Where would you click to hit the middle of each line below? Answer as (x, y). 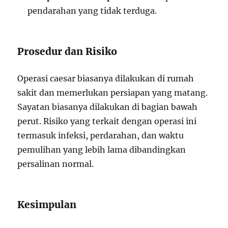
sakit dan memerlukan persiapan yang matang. (113, 93)
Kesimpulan (47, 205)
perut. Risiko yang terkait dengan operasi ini (107, 121)
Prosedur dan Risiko (67, 51)
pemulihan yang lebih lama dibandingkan (102, 150)
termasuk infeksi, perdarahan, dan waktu (101, 135)
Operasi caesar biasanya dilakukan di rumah (106, 78)
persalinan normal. (56, 164)
